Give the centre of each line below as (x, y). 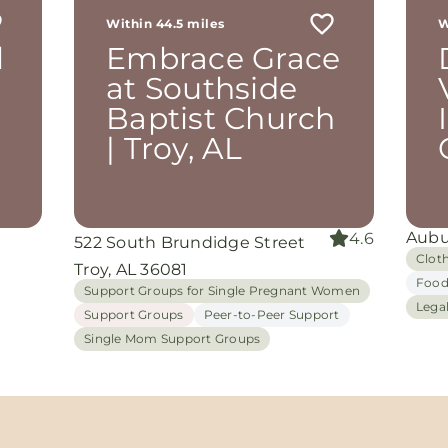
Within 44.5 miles (165, 23)
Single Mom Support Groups (172, 338)
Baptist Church (221, 118)
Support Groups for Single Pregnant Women (222, 290)
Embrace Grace (223, 58)
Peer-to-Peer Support (271, 314)
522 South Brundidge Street (190, 242)
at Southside (202, 88)
